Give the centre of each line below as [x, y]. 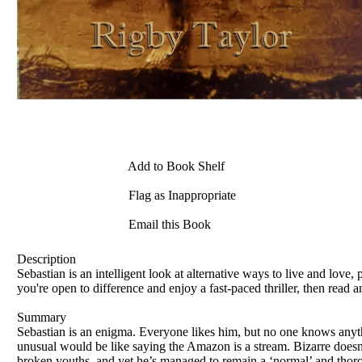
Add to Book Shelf [175, 166]
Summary [42, 317]
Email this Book [168, 225]
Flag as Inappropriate [181, 196]
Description [46, 259]
